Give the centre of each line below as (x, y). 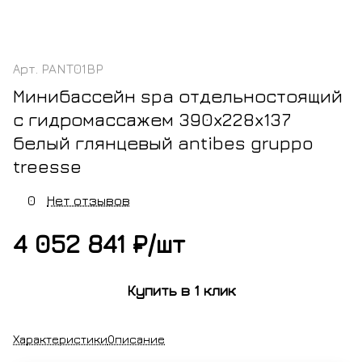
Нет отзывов (88, 200)
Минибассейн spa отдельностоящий (178, 96)
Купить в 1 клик (181, 291)
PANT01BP (72, 69)
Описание (136, 339)
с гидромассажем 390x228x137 (152, 120)
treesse (47, 166)
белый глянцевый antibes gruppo (163, 143)
